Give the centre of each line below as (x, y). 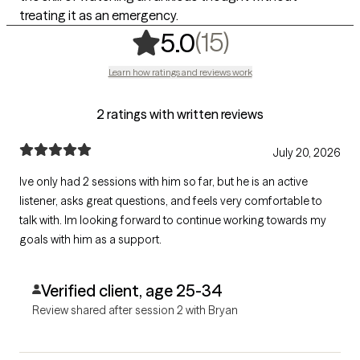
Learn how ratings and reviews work (180, 72)
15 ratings (288, 41)
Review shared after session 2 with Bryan (135, 310)
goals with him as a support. (90, 239)
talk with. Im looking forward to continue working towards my (173, 220)
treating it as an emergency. (99, 15)
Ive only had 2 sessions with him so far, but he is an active (164, 181)
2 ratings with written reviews (180, 114)
